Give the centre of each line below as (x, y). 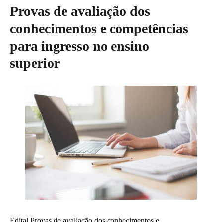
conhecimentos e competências (99, 28)
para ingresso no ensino (80, 46)
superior (35, 63)
